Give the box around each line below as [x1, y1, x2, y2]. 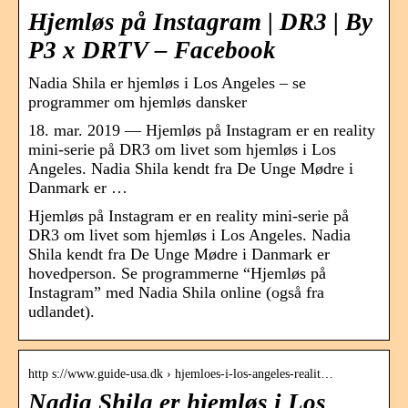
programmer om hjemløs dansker [28, 93, 247, 112]
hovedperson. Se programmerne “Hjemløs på [28, 264, 326, 283]
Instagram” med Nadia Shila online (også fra [28, 283, 324, 302]
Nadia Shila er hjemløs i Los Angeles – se [28, 74, 306, 93]
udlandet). [28, 302, 95, 321]
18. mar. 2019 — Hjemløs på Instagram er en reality [28, 121, 375, 140]
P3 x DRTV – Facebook [28, 36, 276, 65]
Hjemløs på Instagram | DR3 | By [28, 8, 372, 36]
